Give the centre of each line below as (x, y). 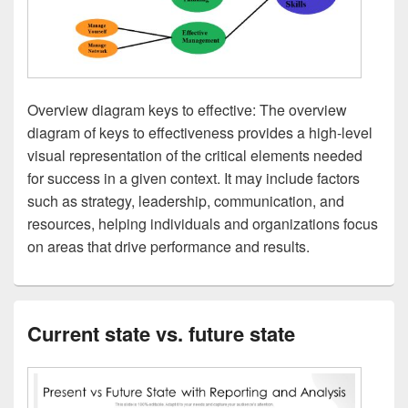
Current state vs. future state (161, 333)
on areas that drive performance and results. (168, 246)
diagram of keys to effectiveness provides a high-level (200, 132)
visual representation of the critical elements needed (195, 155)
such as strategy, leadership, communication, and (186, 200)
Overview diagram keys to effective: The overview (187, 109)
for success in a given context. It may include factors (194, 178)
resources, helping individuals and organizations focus (203, 223)
